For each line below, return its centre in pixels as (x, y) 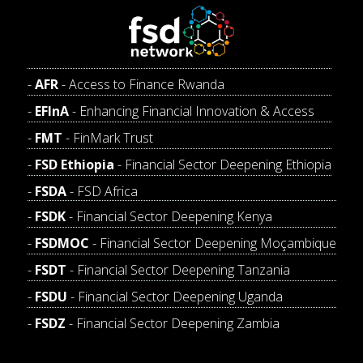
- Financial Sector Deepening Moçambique (212, 243)
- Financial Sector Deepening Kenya (169, 216)
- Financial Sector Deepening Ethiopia (222, 164)
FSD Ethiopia (74, 164)
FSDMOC (62, 243)
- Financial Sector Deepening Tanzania (178, 269)
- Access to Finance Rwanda (141, 84)
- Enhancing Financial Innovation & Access (191, 111)
